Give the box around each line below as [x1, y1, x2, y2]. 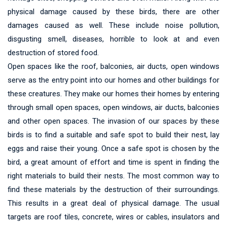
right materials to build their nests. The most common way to [8, 171, 219, 181]
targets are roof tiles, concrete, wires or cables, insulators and [8, 212, 219, 222]
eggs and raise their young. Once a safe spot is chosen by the [8, 144, 219, 154]
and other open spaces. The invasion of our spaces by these [8, 117, 219, 126]
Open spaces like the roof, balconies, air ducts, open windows [8, 62, 219, 71]
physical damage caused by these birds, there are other [8, 7, 219, 17]
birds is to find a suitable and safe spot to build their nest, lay [8, 130, 219, 140]
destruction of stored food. [8, 48, 99, 58]
